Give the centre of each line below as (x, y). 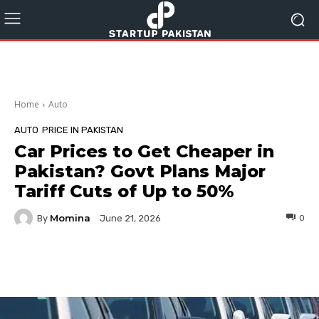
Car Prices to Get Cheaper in (144, 151)
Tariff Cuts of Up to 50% (124, 191)
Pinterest (248, 263)
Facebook (68, 263)
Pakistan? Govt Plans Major (140, 171)
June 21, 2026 (130, 219)
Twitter (160, 263)
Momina (70, 218)
